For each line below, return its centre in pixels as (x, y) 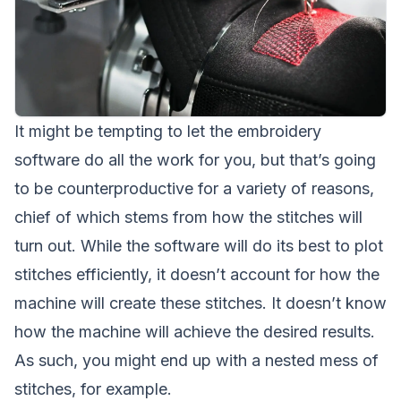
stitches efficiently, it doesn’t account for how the (197, 274)
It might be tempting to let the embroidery (168, 131)
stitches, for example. (93, 388)
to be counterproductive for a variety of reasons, (194, 188)
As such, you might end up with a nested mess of (196, 360)
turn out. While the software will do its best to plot (199, 245)
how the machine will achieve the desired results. (195, 331)
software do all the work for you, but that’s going (195, 159)
